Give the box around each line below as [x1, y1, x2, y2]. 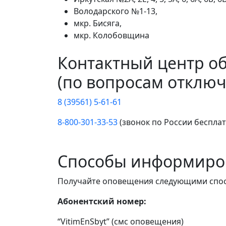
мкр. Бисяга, [74, 18, 124, 29]
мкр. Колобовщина [74, 30, 151, 41]
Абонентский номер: [58, 196, 146, 207]
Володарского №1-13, [74, 6, 157, 17]
